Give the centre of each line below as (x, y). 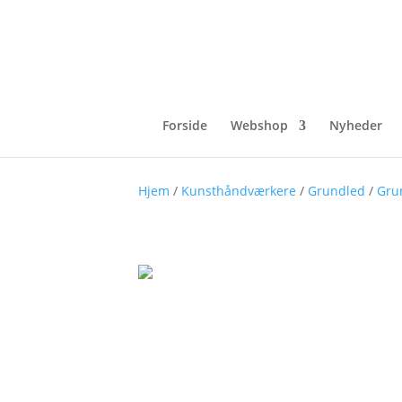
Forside (185, 125)
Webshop (259, 125)
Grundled (337, 190)
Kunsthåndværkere (239, 190)
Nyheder (356, 125)
